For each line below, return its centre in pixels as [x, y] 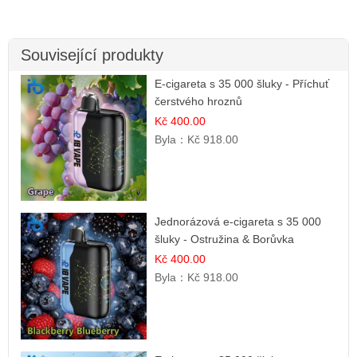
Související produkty [92, 55]
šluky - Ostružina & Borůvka [225, 239]
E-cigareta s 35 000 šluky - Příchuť [242, 83]
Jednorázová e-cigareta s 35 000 [238, 222]
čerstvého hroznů [199, 101]
